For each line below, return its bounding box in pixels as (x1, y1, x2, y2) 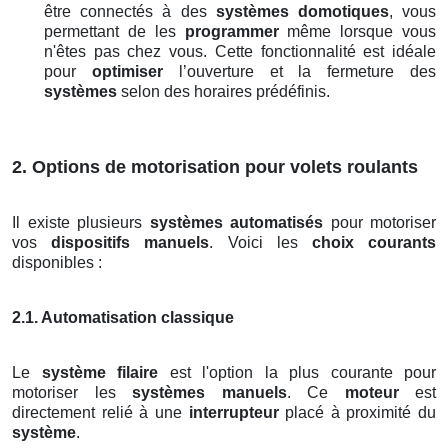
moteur (344, 384, 399, 402)
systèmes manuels (132, 384, 287, 402)
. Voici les (209, 234, 312, 252)
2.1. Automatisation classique (12, 309, 234, 327)
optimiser (91, 63, 163, 81)
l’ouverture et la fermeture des (162, 63, 437, 81)
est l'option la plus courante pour (158, 364, 436, 382)
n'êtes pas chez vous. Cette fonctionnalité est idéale (44, 43, 436, 61)
